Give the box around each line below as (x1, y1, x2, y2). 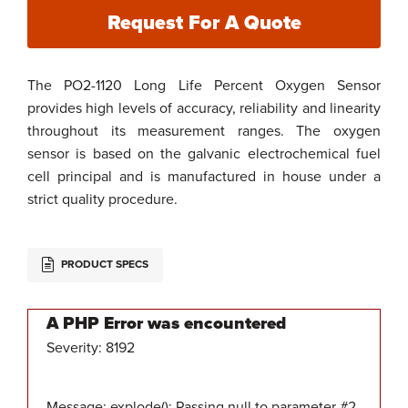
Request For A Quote (107, 11, 301, 36)
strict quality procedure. (27, 190, 181, 209)
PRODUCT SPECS (58, 258, 148, 271)
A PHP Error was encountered (46, 313, 286, 334)
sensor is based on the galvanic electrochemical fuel (27, 145, 381, 164)
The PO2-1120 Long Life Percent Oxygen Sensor (27, 76, 381, 96)
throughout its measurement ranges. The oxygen (27, 122, 381, 141)
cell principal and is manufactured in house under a (27, 168, 381, 187)
